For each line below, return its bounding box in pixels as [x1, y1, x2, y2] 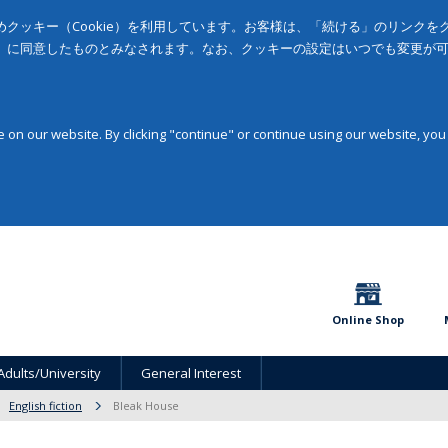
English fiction [9, 398, 82, 413]
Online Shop [332, 312, 404, 327]
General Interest [141, 364, 241, 382]
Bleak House [113, 398, 179, 413]
